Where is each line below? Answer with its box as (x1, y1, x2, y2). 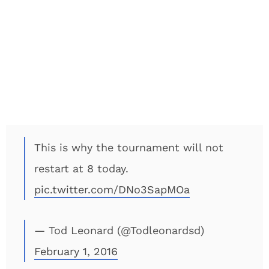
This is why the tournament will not (34, 141, 223, 154)
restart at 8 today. (34, 162, 128, 175)
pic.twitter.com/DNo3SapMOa (34, 183, 190, 196)
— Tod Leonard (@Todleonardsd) (34, 224, 204, 237)
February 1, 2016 (34, 245, 118, 258)
